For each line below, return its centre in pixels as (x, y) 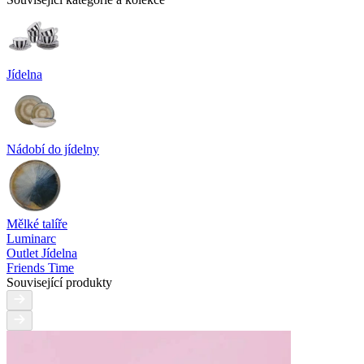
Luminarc (31, 238)
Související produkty (59, 282)
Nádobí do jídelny (53, 149)
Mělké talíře (37, 223)
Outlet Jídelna (42, 253)
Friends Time (40, 267)
